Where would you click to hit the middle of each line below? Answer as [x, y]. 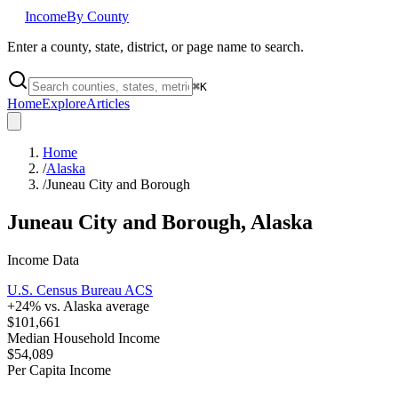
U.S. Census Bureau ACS [80, 290]
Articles [108, 103]
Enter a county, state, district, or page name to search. [155, 47]
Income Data [43, 259]
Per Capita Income [59, 370]
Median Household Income [84, 338]
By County [98, 16]
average [126, 306]
